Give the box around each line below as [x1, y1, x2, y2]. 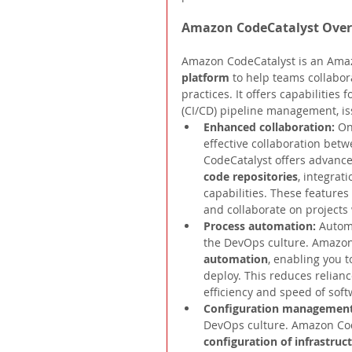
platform [181, 70, 233, 86]
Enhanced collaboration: [203, 119, 338, 135]
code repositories [203, 169, 298, 185]
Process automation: [203, 218, 319, 234]
